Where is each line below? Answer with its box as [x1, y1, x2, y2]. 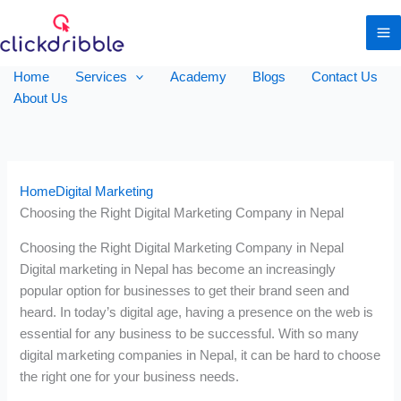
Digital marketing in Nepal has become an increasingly [20, 261, 337, 277]
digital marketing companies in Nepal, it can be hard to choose [20, 347, 381, 363]
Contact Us [311, 69, 378, 84]
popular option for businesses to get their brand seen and [20, 283, 350, 298]
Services [74, 69, 127, 84]
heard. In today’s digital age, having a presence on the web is [20, 304, 374, 320]
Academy [169, 69, 226, 84]
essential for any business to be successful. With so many [20, 326, 360, 341]
